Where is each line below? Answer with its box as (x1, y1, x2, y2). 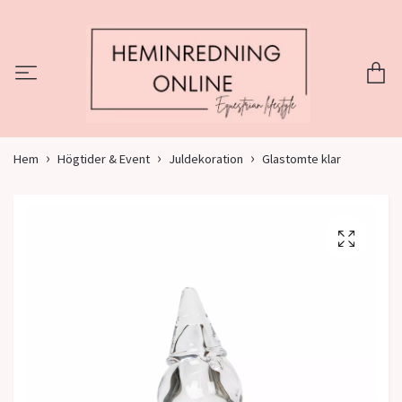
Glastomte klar (262, 151, 341, 168)
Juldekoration (169, 151, 243, 168)
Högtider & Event (57, 151, 150, 168)
